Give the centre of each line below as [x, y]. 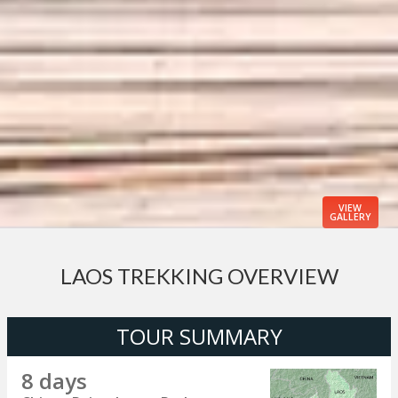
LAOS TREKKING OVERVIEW [199, 276]
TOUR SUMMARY [199, 337]
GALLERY [350, 217]
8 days [54, 381]
